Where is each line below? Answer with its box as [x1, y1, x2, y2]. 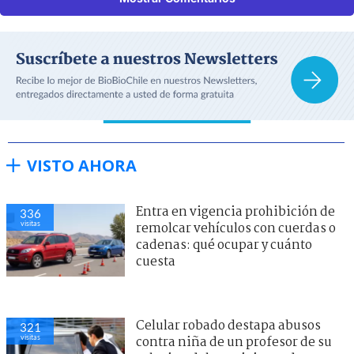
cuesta [136, 251, 175, 272]
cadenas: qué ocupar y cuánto [136, 235, 312, 255]
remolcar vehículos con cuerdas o [136, 218, 336, 239]
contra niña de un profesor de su [136, 332, 332, 352]
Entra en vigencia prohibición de [136, 201, 335, 222]
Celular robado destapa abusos [136, 315, 321, 336]
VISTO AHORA [27, 154, 137, 176]
